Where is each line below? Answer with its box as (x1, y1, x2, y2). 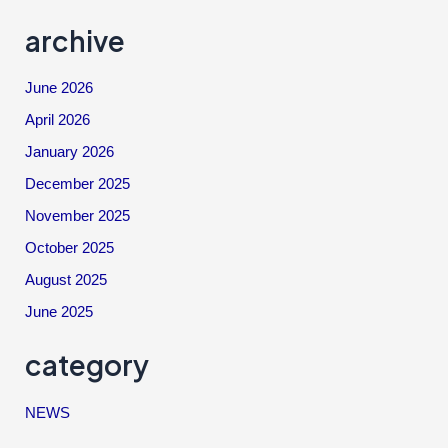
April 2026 (25, 112, 91, 129)
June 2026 (25, 80, 94, 97)
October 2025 (25, 239, 115, 256)
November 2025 (25, 208, 131, 225)
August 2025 (25, 271, 108, 288)
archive (25, 22, 126, 58)
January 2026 (25, 144, 115, 161)
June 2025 (25, 303, 94, 320)
